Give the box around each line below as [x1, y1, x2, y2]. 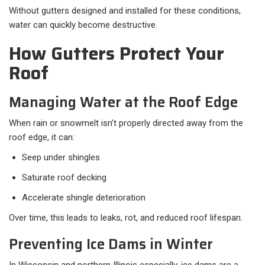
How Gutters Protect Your [9, 40, 224, 68]
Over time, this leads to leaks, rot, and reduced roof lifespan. [9, 212, 243, 224]
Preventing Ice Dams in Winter [9, 233, 213, 256]
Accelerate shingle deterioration [22, 192, 146, 203]
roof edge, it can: [9, 132, 75, 143]
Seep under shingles [22, 152, 100, 163]
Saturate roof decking [22, 172, 106, 183]
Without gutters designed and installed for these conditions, [9, 5, 241, 17]
